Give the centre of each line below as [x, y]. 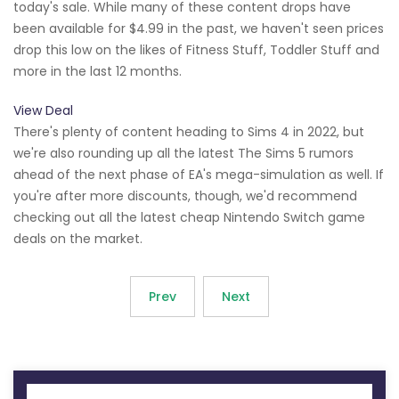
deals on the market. [78, 239]
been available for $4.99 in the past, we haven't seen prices [199, 29]
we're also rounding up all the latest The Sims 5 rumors [183, 154]
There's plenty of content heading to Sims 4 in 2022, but [189, 132]
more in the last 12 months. [98, 72]
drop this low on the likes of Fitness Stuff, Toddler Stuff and [196, 50]
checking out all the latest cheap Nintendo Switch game [189, 218]
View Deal [43, 111]
